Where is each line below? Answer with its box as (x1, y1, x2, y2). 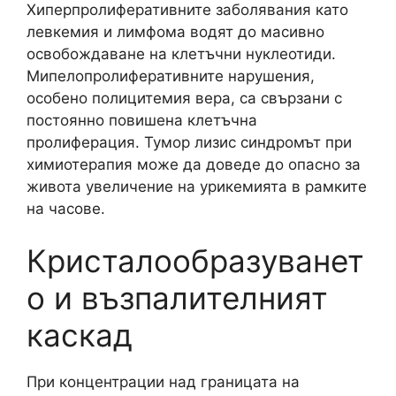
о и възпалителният (27, 279, 328, 316)
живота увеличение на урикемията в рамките (27, 177, 367, 195)
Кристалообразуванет (27, 242, 364, 279)
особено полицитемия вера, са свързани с (27, 88, 342, 107)
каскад (27, 316, 133, 354)
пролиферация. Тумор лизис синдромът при (27, 133, 352, 151)
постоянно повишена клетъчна (27, 110, 257, 129)
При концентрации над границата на (27, 373, 300, 391)
